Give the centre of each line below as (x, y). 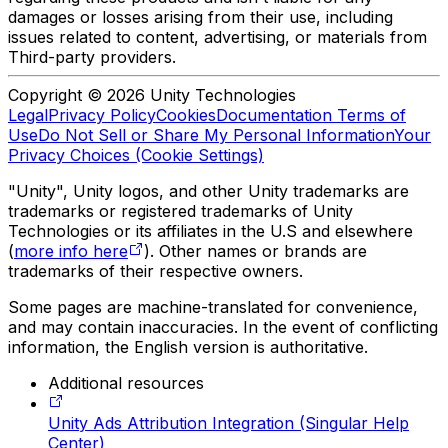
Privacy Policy (102, 115)
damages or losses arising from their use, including (200, 17)
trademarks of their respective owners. (155, 271)
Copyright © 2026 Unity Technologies (152, 95)
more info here (71, 251)
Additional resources (126, 383)
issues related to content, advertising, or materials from (217, 37)
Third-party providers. (92, 57)
